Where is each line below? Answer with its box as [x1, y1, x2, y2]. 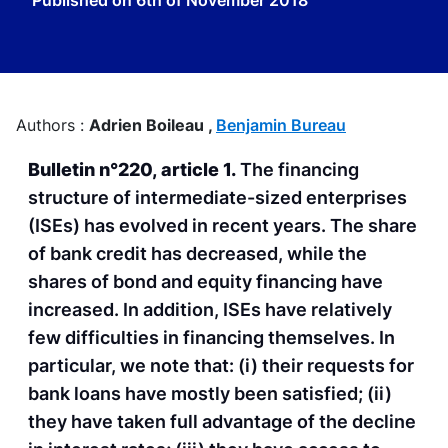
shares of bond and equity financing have [28, 271, 383, 293]
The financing [236, 159, 359, 181]
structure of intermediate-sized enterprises [28, 187, 407, 209]
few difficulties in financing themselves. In [28, 327, 395, 349]
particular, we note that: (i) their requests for [28, 355, 414, 377]
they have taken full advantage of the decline [28, 411, 416, 433]
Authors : [16, 115, 89, 135]
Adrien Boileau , [89, 115, 216, 135]
